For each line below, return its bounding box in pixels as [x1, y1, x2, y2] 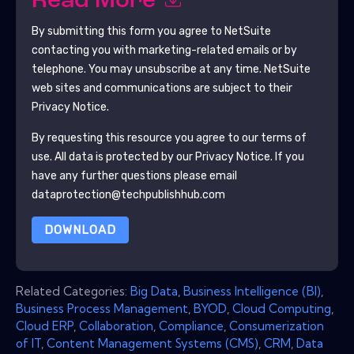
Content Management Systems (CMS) [47, 335, 258, 351]
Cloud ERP [16, 318, 73, 333]
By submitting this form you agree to [31, 24, 224, 38]
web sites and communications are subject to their [31, 81, 292, 95]
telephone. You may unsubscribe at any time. [31, 62, 264, 76]
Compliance [159, 318, 224, 333]
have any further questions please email [31, 168, 237, 183]
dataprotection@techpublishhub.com [31, 187, 225, 201]
